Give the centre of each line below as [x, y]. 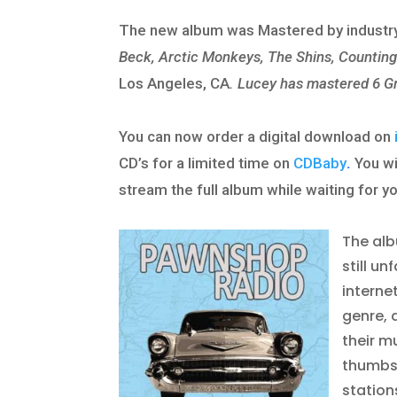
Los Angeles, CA [175, 84]
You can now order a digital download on [257, 137]
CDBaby [320, 163]
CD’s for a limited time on [206, 163]
